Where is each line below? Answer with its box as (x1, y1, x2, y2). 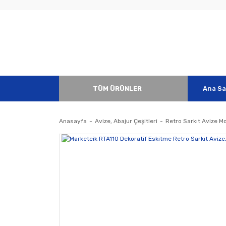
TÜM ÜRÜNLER (93, 85, 142, 93)
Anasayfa (59, 118, 87, 125)
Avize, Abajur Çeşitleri (95, 118, 157, 125)
